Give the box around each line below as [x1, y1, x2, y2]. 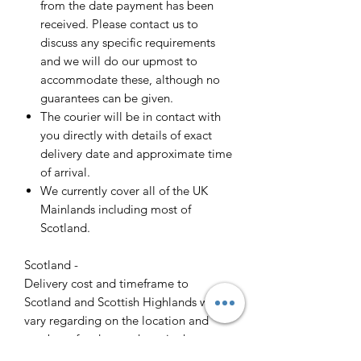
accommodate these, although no [40, 72, 220, 88]
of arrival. [40, 164, 90, 180]
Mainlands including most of [40, 201, 191, 218]
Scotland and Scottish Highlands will [24, 294, 218, 310]
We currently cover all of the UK [40, 183, 208, 199]
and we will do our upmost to [40, 53, 197, 69]
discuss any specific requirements [40, 35, 215, 51]
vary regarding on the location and [24, 313, 209, 329]
